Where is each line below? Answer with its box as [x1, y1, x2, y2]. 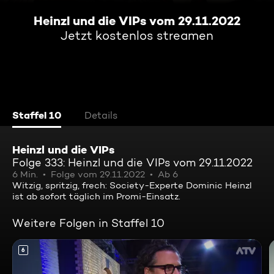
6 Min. [12, 169, 38, 180]
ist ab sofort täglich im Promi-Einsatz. [12, 191, 180, 202]
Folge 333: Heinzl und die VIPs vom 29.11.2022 [12, 156, 253, 169]
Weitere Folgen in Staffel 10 [12, 217, 165, 229]
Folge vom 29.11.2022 [51, 169, 145, 180]
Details [84, 109, 117, 121]
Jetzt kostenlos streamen [61, 28, 213, 43]
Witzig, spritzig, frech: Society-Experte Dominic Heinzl [12, 180, 252, 191]
